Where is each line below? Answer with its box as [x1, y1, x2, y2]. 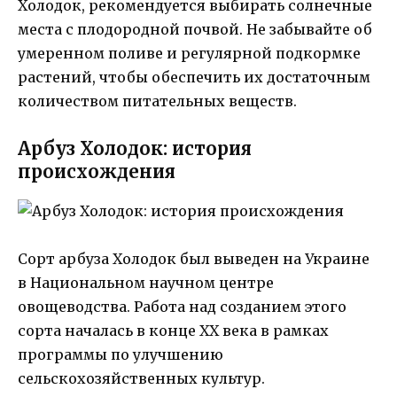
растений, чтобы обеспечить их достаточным [18, 68, 370, 87]
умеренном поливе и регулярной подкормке [18, 44, 361, 63]
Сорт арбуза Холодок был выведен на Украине [18, 249, 370, 268]
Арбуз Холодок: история [18, 137, 252, 160]
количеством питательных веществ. [18, 92, 297, 111]
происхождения [18, 160, 175, 183]
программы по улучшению [18, 345, 223, 363]
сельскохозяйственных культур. [18, 369, 265, 387]
